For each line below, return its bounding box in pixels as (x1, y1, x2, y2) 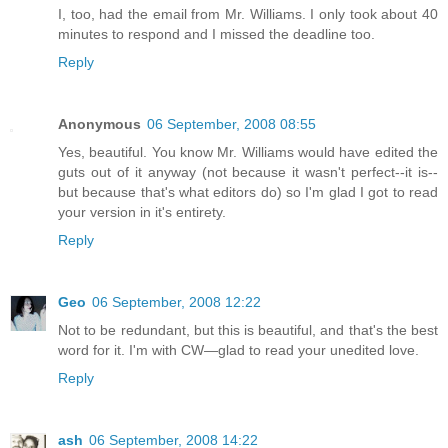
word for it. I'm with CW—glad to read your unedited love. (58, 342, 419, 359)
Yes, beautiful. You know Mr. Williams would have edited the (58, 144, 438, 161)
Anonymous (58, 116, 141, 133)
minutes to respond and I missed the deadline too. (58, 26, 375, 43)
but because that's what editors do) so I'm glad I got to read (58, 184, 438, 201)
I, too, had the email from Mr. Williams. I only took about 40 (58, 6, 438, 23)
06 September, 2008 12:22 (92, 294, 261, 311)
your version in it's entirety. (58, 204, 226, 221)
